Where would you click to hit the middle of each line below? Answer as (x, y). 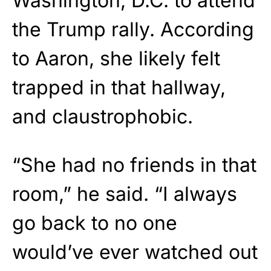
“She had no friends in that (134, 165)
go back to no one (95, 223)
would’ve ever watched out (135, 252)
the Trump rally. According (133, 29)
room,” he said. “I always (125, 194)
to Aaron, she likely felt (116, 58)
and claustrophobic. (103, 116)
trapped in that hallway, (119, 87)
